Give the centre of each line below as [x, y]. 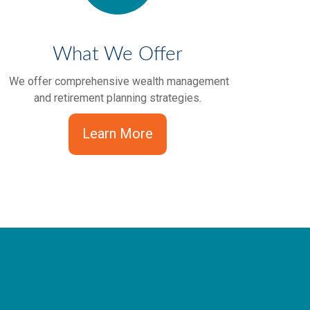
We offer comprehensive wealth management [117, 81]
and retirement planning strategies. [117, 98]
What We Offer [117, 54]
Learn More [117, 134]
